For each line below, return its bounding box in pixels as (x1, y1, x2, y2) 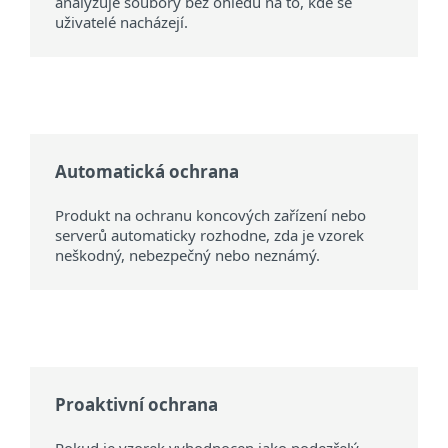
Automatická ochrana (55, 160, 239, 184)
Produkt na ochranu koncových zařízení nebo (55, 205, 366, 226)
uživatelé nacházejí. (55, 12, 188, 33)
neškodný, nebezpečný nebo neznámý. (55, 245, 324, 266)
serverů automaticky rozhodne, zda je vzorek (55, 225, 364, 246)
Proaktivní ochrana (55, 393, 218, 417)
